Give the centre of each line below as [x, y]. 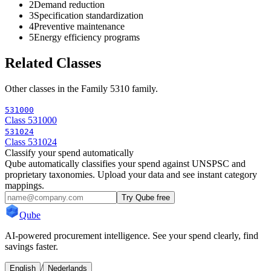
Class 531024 [31, 142]
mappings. [24, 186]
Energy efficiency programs [87, 38]
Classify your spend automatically [69, 153]
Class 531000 [31, 120]
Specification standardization [89, 16]
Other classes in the [43, 89]
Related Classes [53, 63]
